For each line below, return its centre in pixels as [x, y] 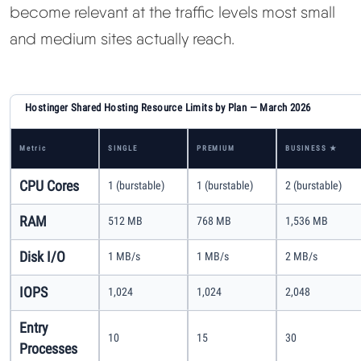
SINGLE [123, 148]
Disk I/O [42, 257]
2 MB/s [301, 256]
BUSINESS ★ [311, 148]
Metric [33, 148]
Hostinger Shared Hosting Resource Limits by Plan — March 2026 [168, 107]
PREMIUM [216, 148]
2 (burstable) [313, 185]
